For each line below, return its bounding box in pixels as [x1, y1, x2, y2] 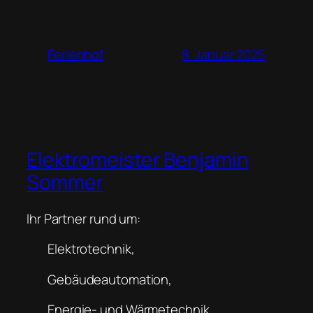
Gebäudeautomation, [48, 270, 173, 289]
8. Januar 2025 [182, 45, 265, 64]
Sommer [27, 168, 103, 196]
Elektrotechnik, [48, 240, 135, 259]
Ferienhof [48, 45, 105, 64]
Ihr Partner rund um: [27, 209, 140, 228]
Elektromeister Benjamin [27, 145, 249, 173]
